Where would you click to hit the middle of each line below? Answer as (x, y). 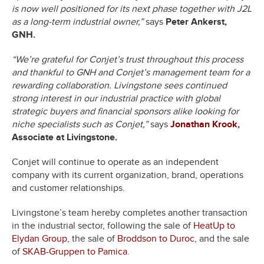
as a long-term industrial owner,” (77, 22)
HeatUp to (214, 225)
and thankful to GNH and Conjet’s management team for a (131, 72)
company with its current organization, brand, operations (128, 175)
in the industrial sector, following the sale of (103, 225)
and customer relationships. (68, 188)
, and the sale (222, 238)
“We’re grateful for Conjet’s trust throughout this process (128, 59)
